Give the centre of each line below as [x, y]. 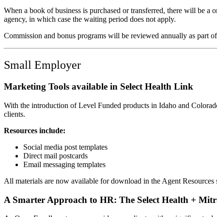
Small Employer [42, 65]
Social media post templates [65, 147]
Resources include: [35, 130]
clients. [15, 114]
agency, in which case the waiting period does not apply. [90, 19]
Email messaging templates [64, 164]
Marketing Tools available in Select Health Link [99, 87]
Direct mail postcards [55, 155]
